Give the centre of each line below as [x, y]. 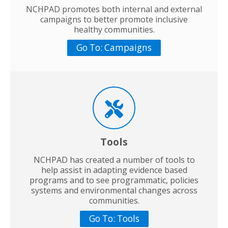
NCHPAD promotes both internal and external [114, 9]
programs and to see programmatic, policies [114, 180]
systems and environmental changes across [114, 190]
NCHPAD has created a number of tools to [114, 160]
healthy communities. [114, 29]
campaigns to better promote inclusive [114, 19]
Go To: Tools [114, 218]
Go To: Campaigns [114, 47]
